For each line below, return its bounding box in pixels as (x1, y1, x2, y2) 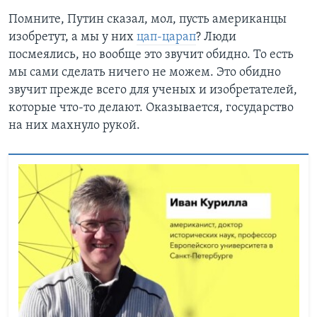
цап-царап (137, 30, 196, 44)
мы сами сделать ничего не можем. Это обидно (8, 65, 281, 79)
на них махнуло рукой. (8, 118, 140, 132)
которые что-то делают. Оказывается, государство (8, 100, 294, 115)
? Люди (196, 30, 236, 44)
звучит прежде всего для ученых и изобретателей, (8, 83, 297, 97)
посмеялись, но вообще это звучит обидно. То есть (8, 47, 294, 62)
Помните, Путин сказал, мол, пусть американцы (8, 12, 287, 26)
